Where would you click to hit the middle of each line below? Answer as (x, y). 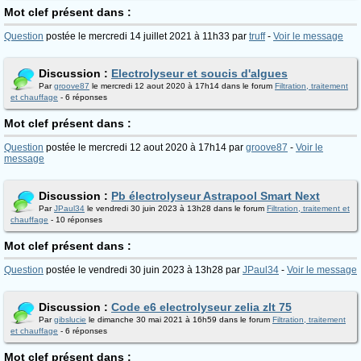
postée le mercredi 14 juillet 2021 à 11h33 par (146, 36)
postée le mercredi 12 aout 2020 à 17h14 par (145, 147)
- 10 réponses (75, 220)
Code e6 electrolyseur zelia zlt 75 (201, 307)
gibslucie (70, 320)
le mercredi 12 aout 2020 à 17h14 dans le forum (182, 86)
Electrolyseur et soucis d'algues (199, 73)
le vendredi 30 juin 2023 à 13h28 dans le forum (176, 208)
